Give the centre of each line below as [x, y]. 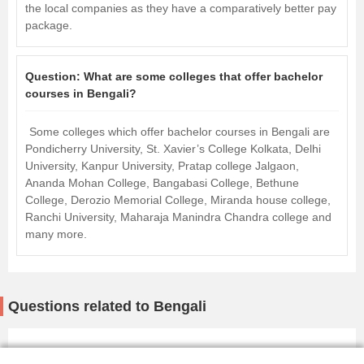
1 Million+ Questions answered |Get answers [121, 353]
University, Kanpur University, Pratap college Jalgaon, [162, 166]
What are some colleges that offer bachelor [203, 77]
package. [49, 26]
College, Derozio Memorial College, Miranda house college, [178, 200]
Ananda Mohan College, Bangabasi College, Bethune [162, 183]
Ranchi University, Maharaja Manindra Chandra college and [178, 217]
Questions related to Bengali [107, 307]
